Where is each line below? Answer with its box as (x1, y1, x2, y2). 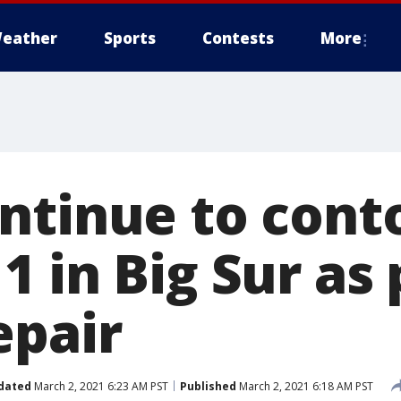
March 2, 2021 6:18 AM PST (236, 378, 373, 394)
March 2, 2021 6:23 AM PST (31, 378, 168, 394)
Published (180, 378, 236, 394)
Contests (202, 28, 274, 48)
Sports (104, 28, 156, 48)
